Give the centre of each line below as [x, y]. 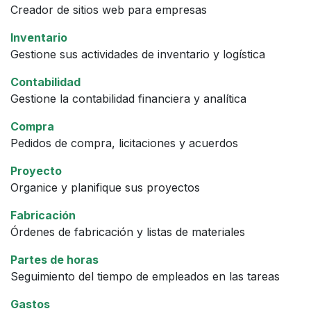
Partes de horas [54, 259]
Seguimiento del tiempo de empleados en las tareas [145, 276]
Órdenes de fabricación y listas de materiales [128, 232]
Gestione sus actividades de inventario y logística [138, 54]
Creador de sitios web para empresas [109, 9]
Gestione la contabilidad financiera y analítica [128, 98]
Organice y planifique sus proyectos [105, 187]
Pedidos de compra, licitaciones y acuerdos [124, 143]
